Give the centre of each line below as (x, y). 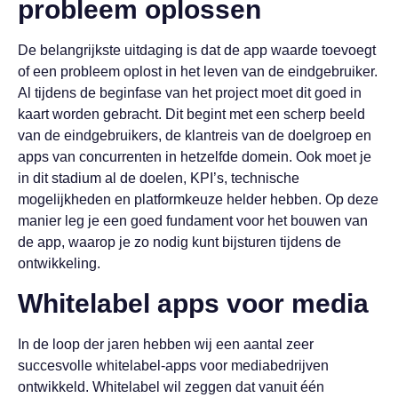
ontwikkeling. (59, 264)
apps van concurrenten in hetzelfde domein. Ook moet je (195, 157)
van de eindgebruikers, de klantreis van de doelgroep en (195, 136)
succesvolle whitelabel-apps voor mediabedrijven (173, 365)
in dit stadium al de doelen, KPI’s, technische (159, 179)
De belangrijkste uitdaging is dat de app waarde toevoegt (197, 51)
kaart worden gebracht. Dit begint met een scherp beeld (191, 115)
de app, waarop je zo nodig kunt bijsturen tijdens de (179, 243)
